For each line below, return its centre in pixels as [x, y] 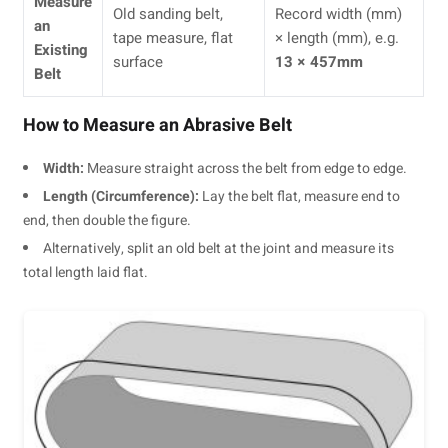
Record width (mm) [339, 13]
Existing [61, 49]
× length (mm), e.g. [337, 37]
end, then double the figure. [107, 220]
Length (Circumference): [121, 196]
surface [138, 61]
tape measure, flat [173, 37]
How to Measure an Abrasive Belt [158, 125]
